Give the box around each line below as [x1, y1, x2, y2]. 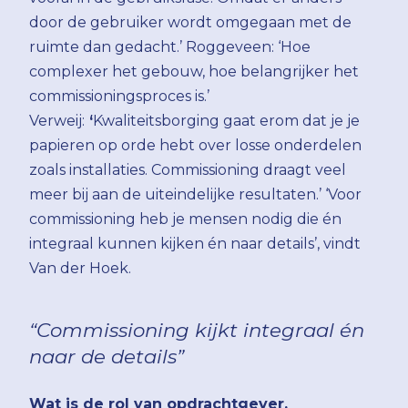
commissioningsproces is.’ [29, 87, 209, 105]
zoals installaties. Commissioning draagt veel [29, 160, 346, 178]
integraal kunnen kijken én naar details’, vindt [29, 234, 361, 252]
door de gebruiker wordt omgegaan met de [29, 13, 352, 31]
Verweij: [29, 111, 85, 129]
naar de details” [29, 343, 184, 368]
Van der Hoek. [29, 259, 131, 277]
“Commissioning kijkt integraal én [29, 317, 364, 342]
